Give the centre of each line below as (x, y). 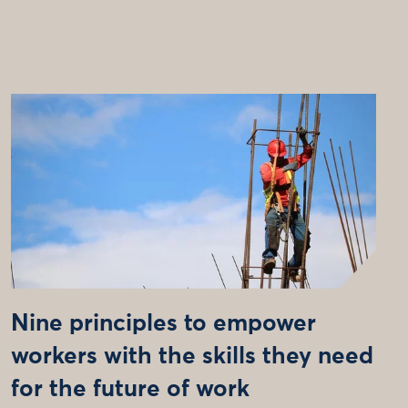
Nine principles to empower (163, 324)
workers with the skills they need (192, 357)
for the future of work (130, 389)
